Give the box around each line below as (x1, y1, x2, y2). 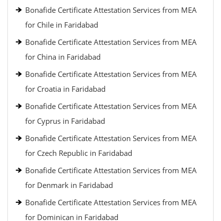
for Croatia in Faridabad (25, 84, 106, 94)
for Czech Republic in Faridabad (25, 148, 132, 158)
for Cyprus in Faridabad (25, 116, 105, 126)
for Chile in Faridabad (25, 20, 98, 30)
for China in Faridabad (25, 52, 101, 62)
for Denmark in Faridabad (25, 180, 113, 190)
